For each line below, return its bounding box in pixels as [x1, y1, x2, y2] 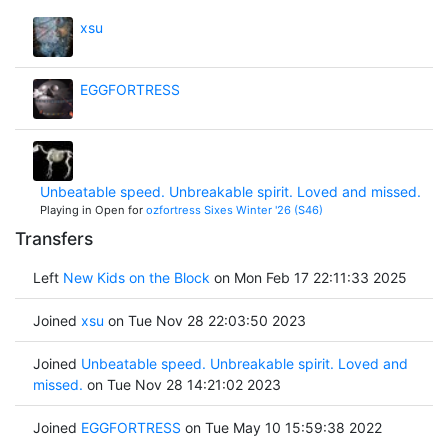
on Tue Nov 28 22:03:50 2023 [103, 311, 306, 329]
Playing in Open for [39, 202, 146, 217]
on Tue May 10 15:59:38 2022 [180, 418, 382, 436]
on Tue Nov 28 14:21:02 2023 [82, 375, 281, 393]
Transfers [15, 228, 93, 250]
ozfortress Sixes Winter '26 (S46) [145, 202, 323, 217]
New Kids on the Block [62, 268, 214, 286]
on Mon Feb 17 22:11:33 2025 [213, 268, 407, 286]
